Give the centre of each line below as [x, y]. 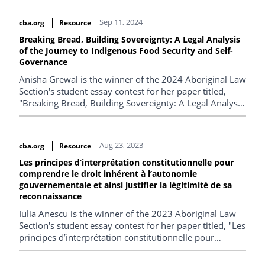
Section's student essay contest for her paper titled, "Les [132, 225]
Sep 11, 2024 [121, 22]
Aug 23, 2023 [121, 145]
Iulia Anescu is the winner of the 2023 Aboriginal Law [127, 213]
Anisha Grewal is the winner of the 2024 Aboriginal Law [132, 79]
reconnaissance [50, 196]
